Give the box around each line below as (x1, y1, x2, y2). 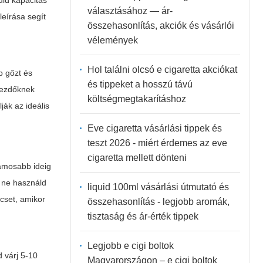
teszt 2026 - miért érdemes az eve (87, 137, 227, 148)
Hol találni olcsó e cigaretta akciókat (87, 64, 237, 75)
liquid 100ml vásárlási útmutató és (87, 181, 229, 192)
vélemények (87, 35, 138, 45)
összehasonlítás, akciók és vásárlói (87, 20, 234, 31)
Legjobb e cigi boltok (87, 240, 174, 251)
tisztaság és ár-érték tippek (87, 211, 198, 221)
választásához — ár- (87, 5, 173, 16)
